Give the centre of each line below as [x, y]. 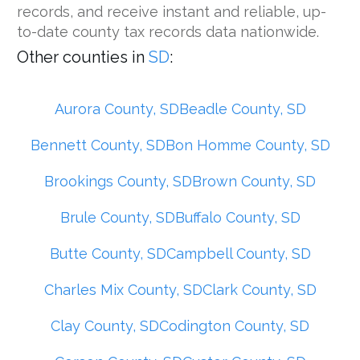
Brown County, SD [254, 181]
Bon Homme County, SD [247, 145]
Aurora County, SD [117, 109]
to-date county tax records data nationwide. [168, 32]
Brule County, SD [117, 217]
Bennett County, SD [98, 145]
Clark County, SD [259, 290]
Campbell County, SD [238, 254]
